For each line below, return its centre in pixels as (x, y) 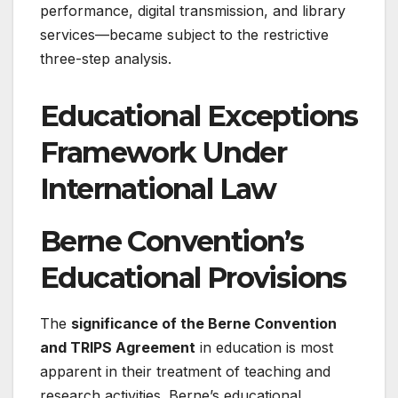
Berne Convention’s (172, 241)
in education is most (264, 347)
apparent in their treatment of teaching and (185, 371)
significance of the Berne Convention (204, 323)
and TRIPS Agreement (118, 347)
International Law (158, 189)
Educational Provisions (193, 277)
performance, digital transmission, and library (193, 11)
